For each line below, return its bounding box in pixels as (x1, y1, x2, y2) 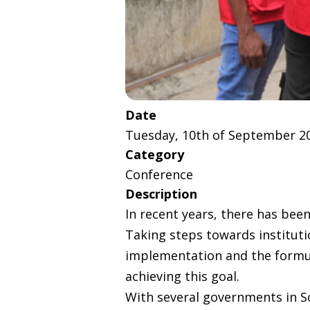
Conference (125, 165, 193, 183)
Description (125, 185, 197, 202)
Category (125, 145, 184, 163)
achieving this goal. (125, 267, 239, 284)
